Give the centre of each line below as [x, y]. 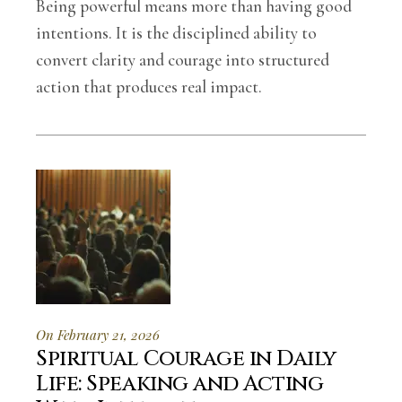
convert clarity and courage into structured [183, 60]
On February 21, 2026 [98, 335]
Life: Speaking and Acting [180, 384]
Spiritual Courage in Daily [186, 359]
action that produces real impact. [149, 87]
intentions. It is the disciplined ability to [177, 33]
